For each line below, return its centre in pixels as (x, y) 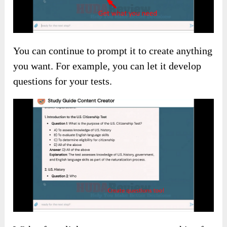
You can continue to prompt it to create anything (113, 87)
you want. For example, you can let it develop (107, 102)
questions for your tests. (63, 117)
